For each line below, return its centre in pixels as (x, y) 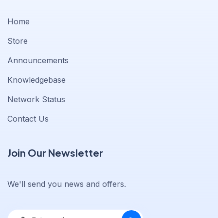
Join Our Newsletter (55, 153)
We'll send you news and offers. (67, 184)
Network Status (36, 100)
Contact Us (28, 119)
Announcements (38, 61)
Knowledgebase (36, 80)
